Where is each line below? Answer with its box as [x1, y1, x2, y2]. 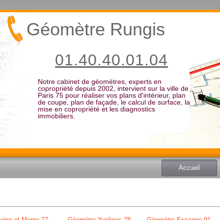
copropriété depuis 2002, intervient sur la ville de [37, 84, 189, 92]
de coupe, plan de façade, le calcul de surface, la [37, 98, 190, 106]
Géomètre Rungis [27, 19, 165, 39]
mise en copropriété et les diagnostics [37, 105, 155, 113]
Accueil [179, 164, 200, 171]
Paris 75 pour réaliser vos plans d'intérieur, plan [37, 91, 186, 99]
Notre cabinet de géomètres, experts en [37, 78, 162, 85]
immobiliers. [37, 112, 75, 120]
